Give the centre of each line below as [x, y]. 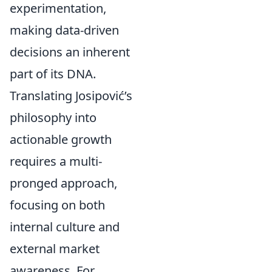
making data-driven [64, 30]
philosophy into [53, 117]
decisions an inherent [70, 52]
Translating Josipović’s [71, 96]
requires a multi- [56, 161]
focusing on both [57, 205]
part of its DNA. [53, 74]
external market [55, 249]
